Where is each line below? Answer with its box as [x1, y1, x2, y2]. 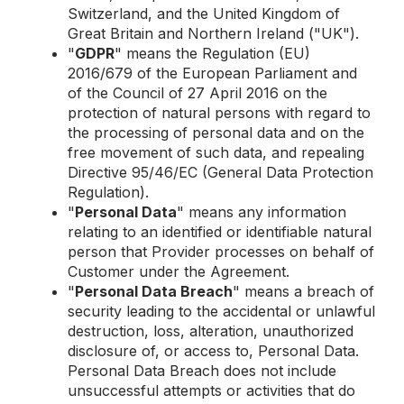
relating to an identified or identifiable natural [68, 223, 372, 241]
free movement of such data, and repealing [68, 143, 364, 161]
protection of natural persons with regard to [68, 104, 371, 122]
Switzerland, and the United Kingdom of [68, 5, 340, 23]
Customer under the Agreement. [68, 262, 294, 280]
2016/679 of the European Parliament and [68, 64, 357, 82]
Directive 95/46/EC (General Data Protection [68, 163, 373, 181]
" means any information [177, 203, 346, 221]
